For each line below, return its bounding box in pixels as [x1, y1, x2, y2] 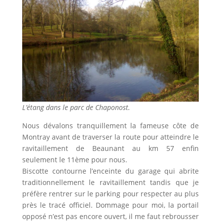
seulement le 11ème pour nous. [22, 155, 127, 165]
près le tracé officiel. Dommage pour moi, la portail [22, 200, 199, 210]
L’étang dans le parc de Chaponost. [22, 103, 130, 112]
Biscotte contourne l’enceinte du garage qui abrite [22, 166, 199, 176]
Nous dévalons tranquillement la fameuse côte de [22, 121, 199, 131]
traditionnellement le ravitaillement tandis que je [22, 178, 199, 187]
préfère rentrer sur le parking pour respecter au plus [22, 189, 199, 199]
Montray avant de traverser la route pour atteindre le [22, 132, 199, 142]
